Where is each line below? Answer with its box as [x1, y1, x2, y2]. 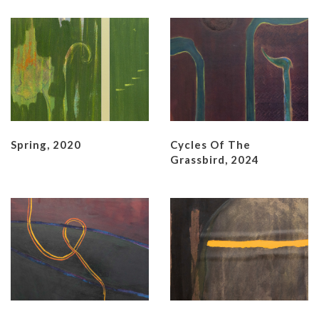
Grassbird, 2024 [170, 152, 259, 166]
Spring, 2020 [11, 137, 81, 151]
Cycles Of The [170, 137, 251, 151]
